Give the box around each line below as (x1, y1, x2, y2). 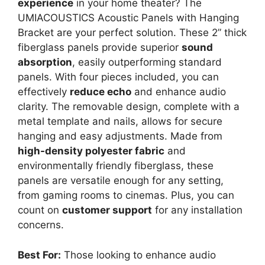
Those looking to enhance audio (61, 248, 216, 261)
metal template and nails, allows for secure (18, 115, 222, 128)
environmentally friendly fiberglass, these (18, 160, 214, 172)
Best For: (18, 248, 61, 261)
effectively (18, 86, 70, 98)
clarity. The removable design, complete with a (18, 101, 240, 113)
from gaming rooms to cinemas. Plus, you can (18, 189, 234, 202)
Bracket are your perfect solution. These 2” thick (18, 27, 247, 39)
